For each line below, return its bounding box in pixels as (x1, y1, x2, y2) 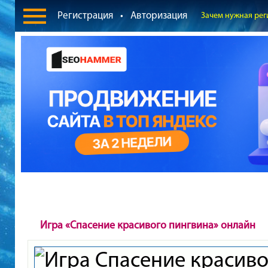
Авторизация (130, 9, 187, 21)
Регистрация (57, 9, 113, 21)
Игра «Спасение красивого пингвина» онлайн (39, 218, 255, 232)
